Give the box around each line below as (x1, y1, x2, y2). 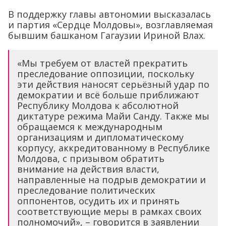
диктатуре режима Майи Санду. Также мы (17, 109, 209, 122)
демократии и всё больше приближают (17, 88, 199, 101)
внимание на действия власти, (17, 162, 159, 175)
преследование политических (17, 184, 155, 196)
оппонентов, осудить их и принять (17, 194, 180, 207)
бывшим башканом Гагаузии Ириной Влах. (8, 29, 205, 41)
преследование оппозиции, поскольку (17, 67, 194, 80)
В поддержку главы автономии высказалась (8, 8, 211, 20)
